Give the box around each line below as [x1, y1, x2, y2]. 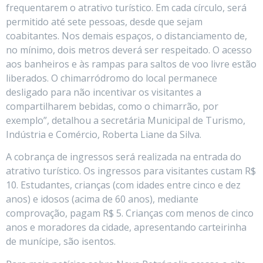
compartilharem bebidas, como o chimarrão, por [6, 99, 218, 113]
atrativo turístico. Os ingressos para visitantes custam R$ [6, 164, 256, 178]
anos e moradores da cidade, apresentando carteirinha [6, 221, 247, 234]
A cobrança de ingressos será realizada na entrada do [6, 150, 241, 164]
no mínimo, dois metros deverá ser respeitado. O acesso [6, 43, 252, 56]
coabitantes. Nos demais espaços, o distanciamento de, [6, 29, 247, 42]
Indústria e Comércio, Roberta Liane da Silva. [6, 127, 201, 141]
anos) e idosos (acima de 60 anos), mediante [6, 193, 198, 206]
